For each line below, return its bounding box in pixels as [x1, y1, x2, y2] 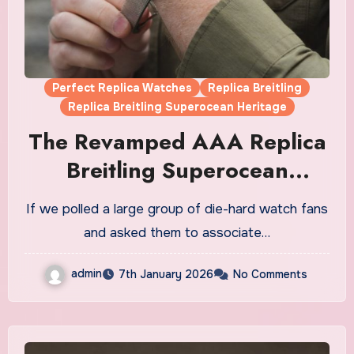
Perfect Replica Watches [52, 80, 192, 95]
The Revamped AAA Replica [28, 125, 326, 158]
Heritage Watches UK [65, 182, 289, 215]
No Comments [232, 266, 307, 281]
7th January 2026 [118, 266, 213, 281]
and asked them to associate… [84, 224, 270, 241]
